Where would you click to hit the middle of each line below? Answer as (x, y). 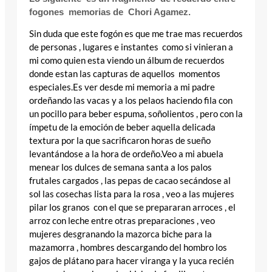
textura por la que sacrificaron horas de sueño (120, 141)
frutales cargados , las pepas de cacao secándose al (130, 181)
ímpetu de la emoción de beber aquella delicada (122, 127)
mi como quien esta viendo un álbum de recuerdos (127, 61)
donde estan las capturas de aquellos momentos (125, 74)
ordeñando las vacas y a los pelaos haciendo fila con (131, 101)
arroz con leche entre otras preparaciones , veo (122, 221)
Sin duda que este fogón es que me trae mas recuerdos (136, 34)
